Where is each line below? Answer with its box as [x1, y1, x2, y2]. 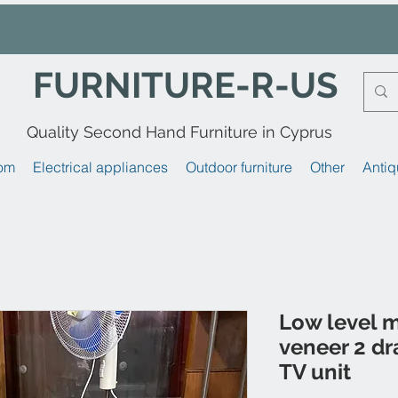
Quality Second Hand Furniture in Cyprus [27, 122, 332, 141]
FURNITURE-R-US [33, 63, 338, 106]
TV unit [279, 358, 351, 385]
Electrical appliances [33, 157, 168, 176]
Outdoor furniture [186, 157, 292, 176]
